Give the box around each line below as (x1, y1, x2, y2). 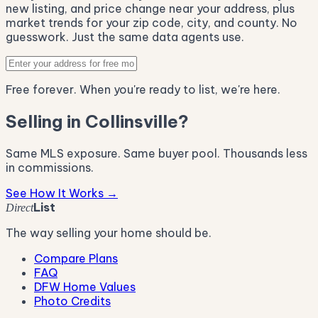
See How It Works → (6, 186, 118, 201)
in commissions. (6, 160, 94, 175)
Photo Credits (34, 294, 111, 309)
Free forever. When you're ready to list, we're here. (6, 82, 280, 97)
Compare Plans (34, 251, 118, 266)
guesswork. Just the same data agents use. (6, 30, 244, 45)
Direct (6, 202, 33, 214)
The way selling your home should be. (6, 226, 212, 241)
